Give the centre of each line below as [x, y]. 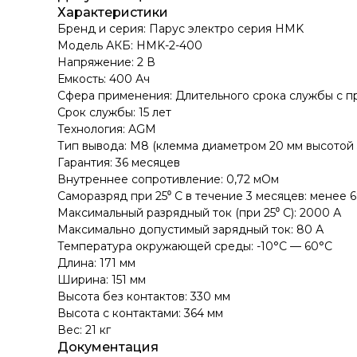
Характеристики [113, 12]
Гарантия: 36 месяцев [119, 163]
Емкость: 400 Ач [104, 79]
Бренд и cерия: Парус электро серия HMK [180, 29]
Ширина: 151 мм [102, 280]
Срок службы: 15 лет [114, 112]
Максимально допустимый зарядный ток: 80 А [190, 229]
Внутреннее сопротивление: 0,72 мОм [168, 179]
